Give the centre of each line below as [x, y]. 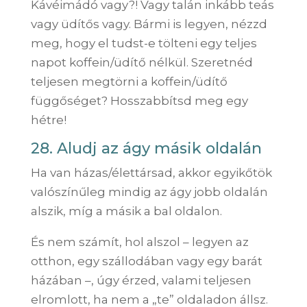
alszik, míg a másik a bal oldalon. [126, 211]
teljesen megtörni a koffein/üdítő [129, 81]
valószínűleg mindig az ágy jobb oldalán [149, 192]
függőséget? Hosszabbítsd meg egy [139, 100]
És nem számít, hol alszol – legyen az [139, 242]
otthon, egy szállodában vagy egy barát [146, 261]
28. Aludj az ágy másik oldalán [146, 148]
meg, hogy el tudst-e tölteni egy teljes [144, 43]
